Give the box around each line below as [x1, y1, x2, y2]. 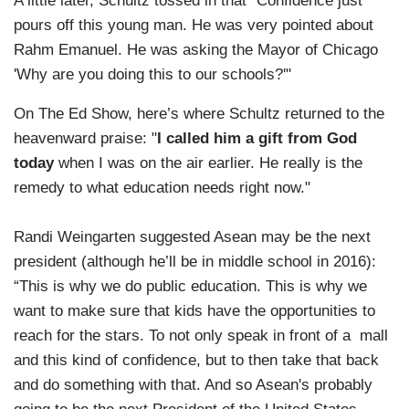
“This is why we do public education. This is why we [14, 278, 367, 296]
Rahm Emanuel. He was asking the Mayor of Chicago [14, 41, 378, 59]
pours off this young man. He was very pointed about [14, 16, 373, 35]
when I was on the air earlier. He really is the [58, 154, 362, 173]
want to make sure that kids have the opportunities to [14, 302, 375, 320]
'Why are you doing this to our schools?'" [14, 66, 291, 84]
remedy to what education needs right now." [14, 179, 310, 197]
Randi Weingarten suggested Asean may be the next [14, 228, 371, 246]
